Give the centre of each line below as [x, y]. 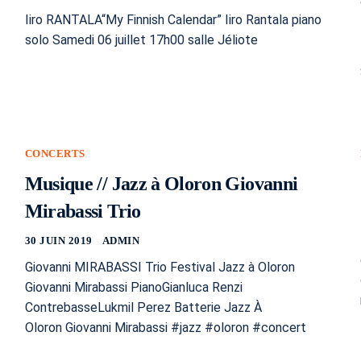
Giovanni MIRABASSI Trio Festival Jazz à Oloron [160, 267]
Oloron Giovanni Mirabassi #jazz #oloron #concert [165, 327]
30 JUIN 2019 [58, 240]
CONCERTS [55, 153]
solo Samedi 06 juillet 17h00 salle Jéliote [143, 39]
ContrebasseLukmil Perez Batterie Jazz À [143, 307]
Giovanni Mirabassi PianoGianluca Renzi [133, 287]
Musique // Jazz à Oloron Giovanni [161, 183]
